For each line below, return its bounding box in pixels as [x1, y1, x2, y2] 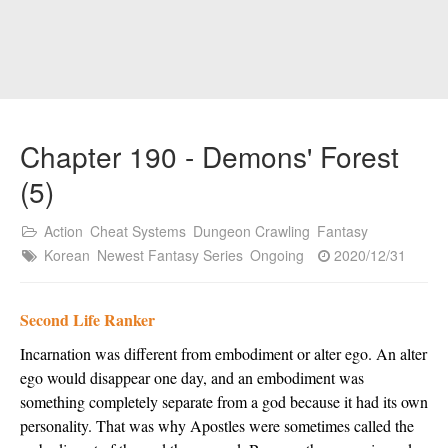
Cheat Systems [90, 221, 186, 241]
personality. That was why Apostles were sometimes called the [20, 415, 414, 436]
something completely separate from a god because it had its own [20, 391, 428, 412]
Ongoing [250, 245, 304, 265]
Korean [44, 245, 90, 265]
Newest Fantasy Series [97, 245, 243, 265]
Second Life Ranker [20, 308, 155, 331]
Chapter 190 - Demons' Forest [20, 136, 399, 176]
